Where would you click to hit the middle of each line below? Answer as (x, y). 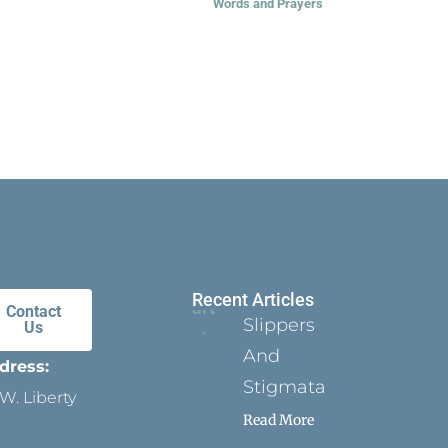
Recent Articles (252, 300)
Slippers (279, 325)
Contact (34, 312)
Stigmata (287, 387)
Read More (279, 420)
